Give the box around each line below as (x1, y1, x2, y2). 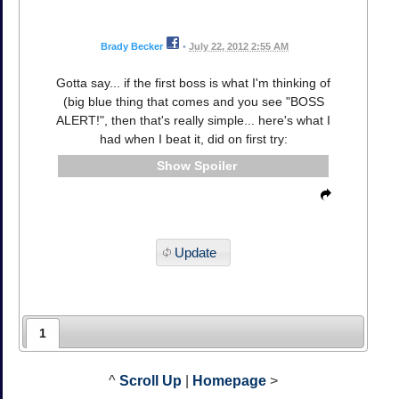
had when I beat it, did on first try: (99, 132, 288, 147)
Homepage (192, 373, 266, 389)
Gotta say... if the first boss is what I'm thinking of (56, 76, 330, 91)
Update (174, 244, 216, 260)
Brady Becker (101, 41, 163, 53)
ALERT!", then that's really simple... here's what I (56, 113, 330, 128)
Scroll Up (119, 373, 182, 389)
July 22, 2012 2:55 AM (189, 41, 289, 53)
